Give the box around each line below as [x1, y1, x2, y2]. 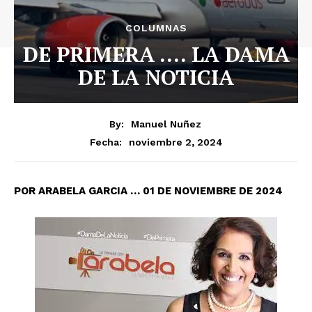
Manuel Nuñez [130, 118, 201, 130]
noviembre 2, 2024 [128, 136, 223, 148]
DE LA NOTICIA [78, 63, 234, 91]
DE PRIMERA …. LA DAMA [22, 40, 290, 68]
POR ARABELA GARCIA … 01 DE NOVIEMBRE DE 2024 [14, 184, 283, 197]
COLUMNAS [125, 22, 187, 33]
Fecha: [89, 136, 122, 148]
